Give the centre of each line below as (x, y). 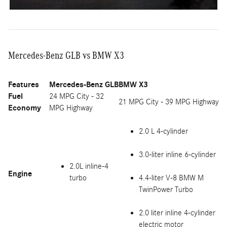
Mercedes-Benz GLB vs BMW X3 (66, 55)
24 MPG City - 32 (77, 96)
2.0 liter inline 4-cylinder (177, 213)
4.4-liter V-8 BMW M (171, 178)
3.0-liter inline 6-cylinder (177, 154)
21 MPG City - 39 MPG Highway (169, 102)
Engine (20, 174)
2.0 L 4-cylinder (163, 131)
